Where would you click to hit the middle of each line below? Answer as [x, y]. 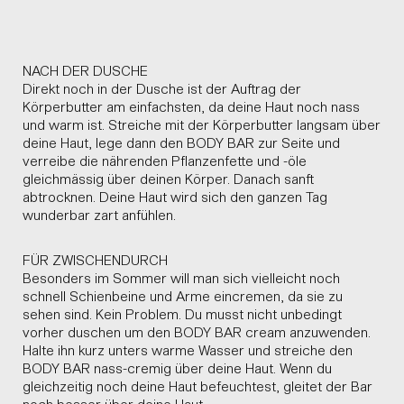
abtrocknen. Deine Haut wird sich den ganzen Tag [175, 196]
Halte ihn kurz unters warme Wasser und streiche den [188, 349]
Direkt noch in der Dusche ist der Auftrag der [162, 88]
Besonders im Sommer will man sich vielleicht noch [181, 277]
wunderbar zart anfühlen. [99, 214]
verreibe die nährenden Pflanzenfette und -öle [165, 160]
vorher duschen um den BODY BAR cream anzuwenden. [197, 331]
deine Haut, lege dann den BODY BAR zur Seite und [181, 142]
